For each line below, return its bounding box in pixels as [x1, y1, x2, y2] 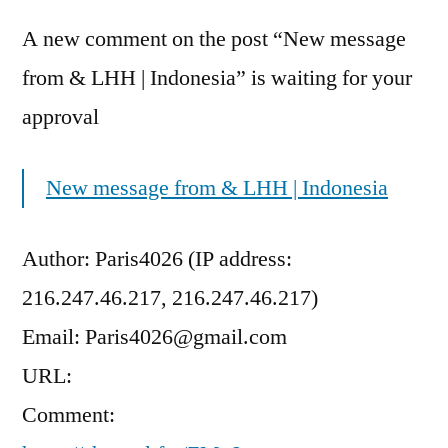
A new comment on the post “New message [22, 25, 406, 53]
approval [22, 103, 99, 131]
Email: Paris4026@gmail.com [22, 323, 287, 351]
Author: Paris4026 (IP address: [22, 245, 292, 273]
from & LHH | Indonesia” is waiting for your [22, 64, 412, 92]
